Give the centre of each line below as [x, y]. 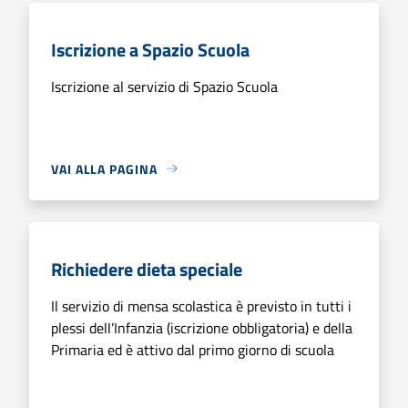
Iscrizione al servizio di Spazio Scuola [164, 86]
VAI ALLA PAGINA [104, 168]
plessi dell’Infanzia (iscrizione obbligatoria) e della [202, 327]
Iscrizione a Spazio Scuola [150, 49]
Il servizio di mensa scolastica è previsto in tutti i [201, 306]
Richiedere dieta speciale [147, 269]
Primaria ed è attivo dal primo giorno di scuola [193, 349]
